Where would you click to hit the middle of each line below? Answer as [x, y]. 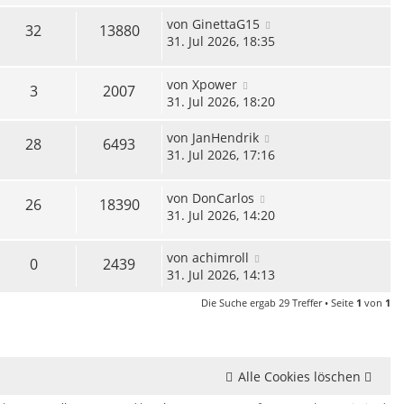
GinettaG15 [226, 24]
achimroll [220, 258]
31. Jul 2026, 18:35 [221, 41]
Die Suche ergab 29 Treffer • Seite [279, 303]
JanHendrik [225, 138]
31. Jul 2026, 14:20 [221, 215]
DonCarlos [223, 197]
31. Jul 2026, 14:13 [221, 275]
